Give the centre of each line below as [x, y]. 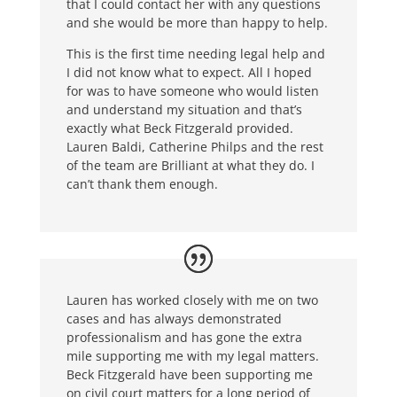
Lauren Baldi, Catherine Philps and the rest [195, 147]
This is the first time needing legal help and [195, 54]
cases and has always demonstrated [174, 319]
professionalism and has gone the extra [184, 337]
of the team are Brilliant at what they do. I [190, 166]
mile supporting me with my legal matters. [192, 356]
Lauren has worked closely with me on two [192, 300]
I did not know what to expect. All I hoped [189, 73]
